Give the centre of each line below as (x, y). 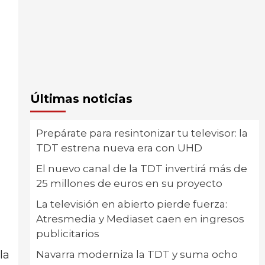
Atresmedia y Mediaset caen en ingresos (140, 219)
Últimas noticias (81, 99)
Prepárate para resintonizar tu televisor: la (142, 133)
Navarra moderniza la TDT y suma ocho (137, 254)
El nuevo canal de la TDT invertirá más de (141, 169)
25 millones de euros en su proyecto (129, 183)
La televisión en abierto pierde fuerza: (131, 204)
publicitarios (67, 234)
